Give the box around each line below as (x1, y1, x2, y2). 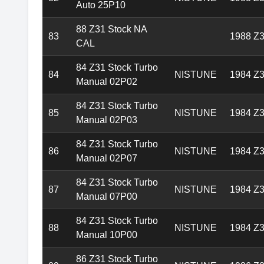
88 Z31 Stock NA (76, 24, 147, 35)
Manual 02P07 (76, 153, 137, 164)
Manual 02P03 (76, 115, 137, 126)
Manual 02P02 (76, 77, 137, 87)
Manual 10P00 (76, 230, 137, 240)
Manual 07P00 (76, 192, 137, 202)
